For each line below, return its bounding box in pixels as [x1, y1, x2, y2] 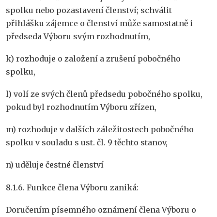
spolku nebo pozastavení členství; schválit [6, 5, 172, 15]
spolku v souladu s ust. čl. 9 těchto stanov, [6, 138, 168, 148]
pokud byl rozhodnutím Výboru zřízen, [6, 102, 156, 112]
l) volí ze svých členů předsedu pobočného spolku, [6, 89, 202, 99]
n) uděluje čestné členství [6, 160, 104, 170]
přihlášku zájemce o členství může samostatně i [6, 18, 193, 28]
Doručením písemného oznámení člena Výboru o [6, 204, 196, 215]
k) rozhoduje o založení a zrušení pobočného [6, 53, 181, 63]
